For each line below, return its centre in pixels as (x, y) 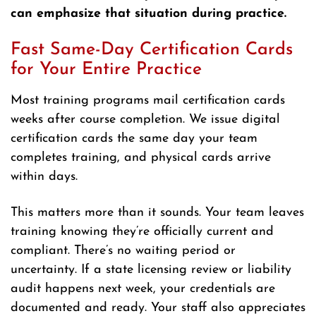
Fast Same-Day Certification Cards (152, 50)
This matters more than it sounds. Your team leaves (157, 213)
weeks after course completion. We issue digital (145, 120)
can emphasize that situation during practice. (148, 14)
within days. (44, 177)
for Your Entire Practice (106, 70)
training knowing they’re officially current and (142, 232)
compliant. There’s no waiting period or (123, 251)
